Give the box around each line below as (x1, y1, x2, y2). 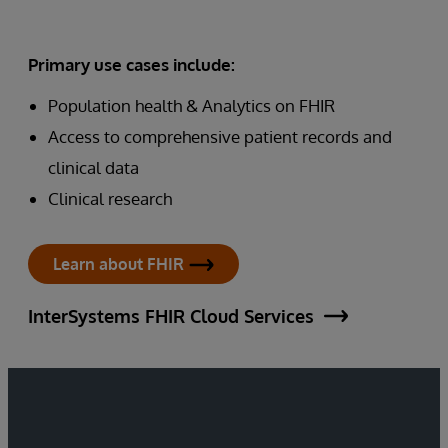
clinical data (48, 157, 139, 178)
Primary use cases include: (28, 54, 235, 75)
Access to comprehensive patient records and (48, 126, 392, 147)
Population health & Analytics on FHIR (48, 95, 335, 116)
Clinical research (48, 188, 172, 209)
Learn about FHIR (53, 254, 184, 274)
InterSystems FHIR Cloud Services (28, 304, 314, 327)
